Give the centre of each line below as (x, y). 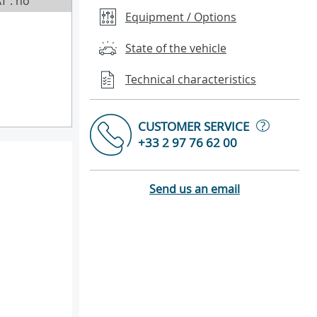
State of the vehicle (176, 48)
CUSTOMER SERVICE (194, 127)
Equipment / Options (181, 17)
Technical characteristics (191, 80)
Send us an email (195, 189)
